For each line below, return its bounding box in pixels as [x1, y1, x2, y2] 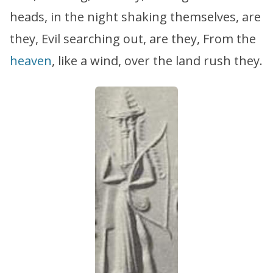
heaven [10, 52, 52, 69]
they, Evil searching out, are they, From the [10, 30, 256, 48]
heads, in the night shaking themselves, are [10, 9, 261, 26]
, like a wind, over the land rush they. [52, 52, 263, 69]
